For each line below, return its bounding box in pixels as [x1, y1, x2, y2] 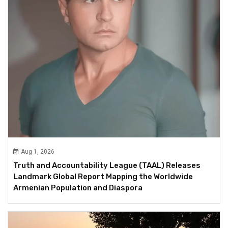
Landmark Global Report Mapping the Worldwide [13, 172, 193, 181]
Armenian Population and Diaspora [13, 183, 142, 192]
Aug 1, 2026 [21, 148, 54, 155]
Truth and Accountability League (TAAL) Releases [13, 160, 201, 170]
